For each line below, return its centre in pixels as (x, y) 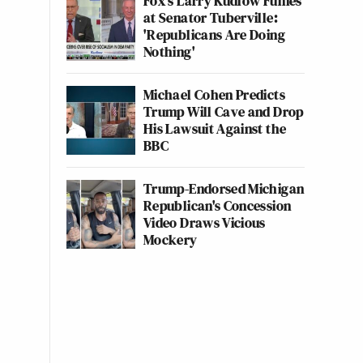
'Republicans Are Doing (214, 34)
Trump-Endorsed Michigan (224, 188)
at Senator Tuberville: (211, 17)
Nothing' (169, 51)
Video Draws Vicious (205, 222)
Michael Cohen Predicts (214, 94)
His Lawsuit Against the (215, 128)
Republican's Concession (218, 205)
